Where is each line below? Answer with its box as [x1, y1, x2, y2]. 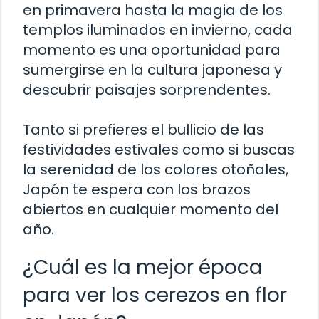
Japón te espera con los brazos [23, 179, 251, 200]
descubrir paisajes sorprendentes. [23, 80, 271, 100]
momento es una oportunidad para [23, 40, 281, 61]
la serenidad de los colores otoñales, [23, 159, 288, 180]
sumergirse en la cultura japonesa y [23, 60, 282, 80]
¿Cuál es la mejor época [23, 253, 263, 282]
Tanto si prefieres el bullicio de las [23, 120, 264, 140]
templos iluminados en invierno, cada [23, 20, 293, 41]
